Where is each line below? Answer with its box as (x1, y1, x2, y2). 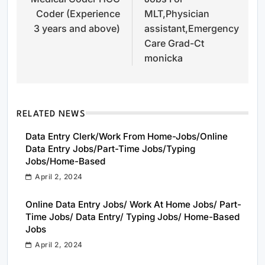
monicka (144, 51, 183, 64)
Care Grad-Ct (144, 37, 204, 49)
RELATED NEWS (17, 109, 86, 119)
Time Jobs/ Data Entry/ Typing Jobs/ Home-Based (25, 211, 240, 222)
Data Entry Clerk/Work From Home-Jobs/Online (25, 130, 228, 142)
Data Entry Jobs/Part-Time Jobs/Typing (25, 143, 195, 154)
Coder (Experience (36, 7, 120, 20)
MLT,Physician (144, 7, 209, 20)
